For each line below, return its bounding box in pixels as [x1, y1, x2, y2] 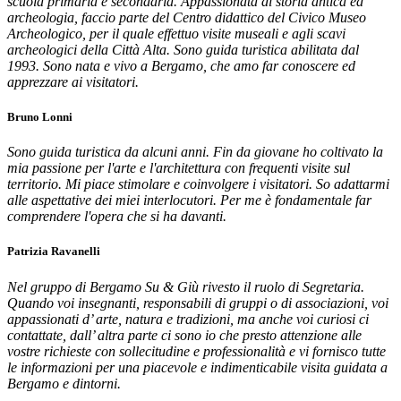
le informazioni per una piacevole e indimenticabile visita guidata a [7, 359, 388, 375]
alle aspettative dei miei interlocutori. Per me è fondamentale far [7, 192, 371, 209]
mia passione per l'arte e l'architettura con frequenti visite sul [7, 160, 350, 176]
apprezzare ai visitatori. [7, 73, 139, 90]
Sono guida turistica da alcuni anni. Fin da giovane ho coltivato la [7, 144, 383, 160]
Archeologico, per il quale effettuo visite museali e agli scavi [7, 25, 346, 41]
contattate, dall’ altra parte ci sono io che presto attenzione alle [7, 327, 362, 343]
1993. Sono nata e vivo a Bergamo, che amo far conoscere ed [7, 57, 355, 73]
